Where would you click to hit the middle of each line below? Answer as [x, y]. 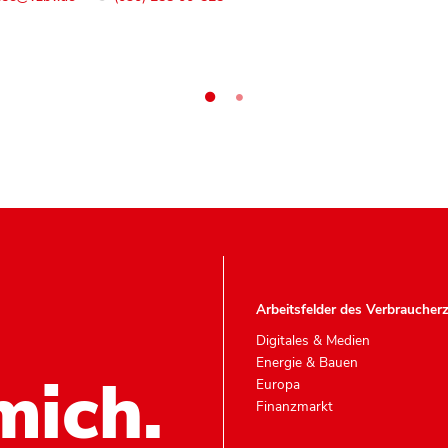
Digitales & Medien [313, 340]
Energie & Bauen [307, 362]
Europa [278, 384]
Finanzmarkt [294, 406]
